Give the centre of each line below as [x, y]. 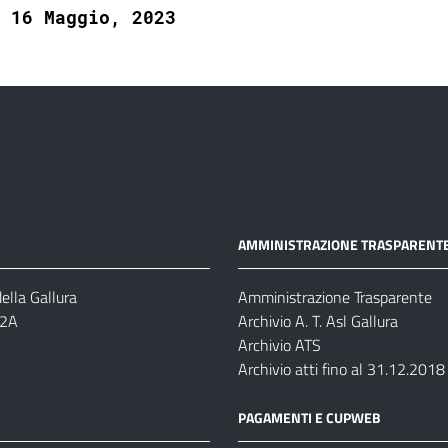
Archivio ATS [279, 345]
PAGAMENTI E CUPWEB [309, 417]
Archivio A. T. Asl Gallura [317, 321]
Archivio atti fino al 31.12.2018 [341, 369]
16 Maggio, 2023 [93, 17]
